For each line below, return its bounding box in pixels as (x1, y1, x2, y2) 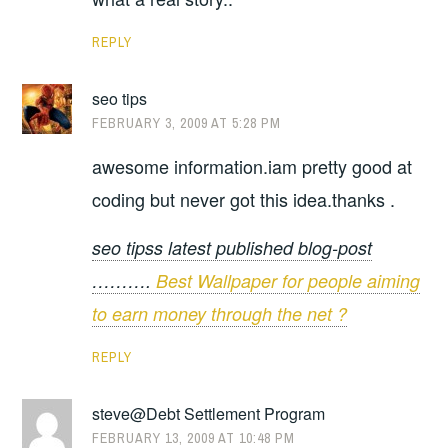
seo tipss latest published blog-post (92, 234, 373, 260)
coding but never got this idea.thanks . (92, 186, 396, 213)
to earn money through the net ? (92, 300, 348, 326)
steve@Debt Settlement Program (92, 401, 326, 425)
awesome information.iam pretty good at (92, 153, 413, 180)
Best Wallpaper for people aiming (156, 267, 421, 293)
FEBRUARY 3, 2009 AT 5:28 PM (92, 113, 282, 132)
